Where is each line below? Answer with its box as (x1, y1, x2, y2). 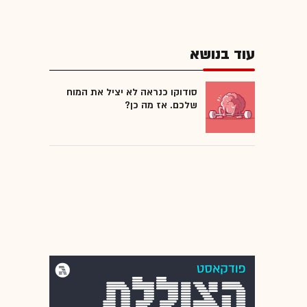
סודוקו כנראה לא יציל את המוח (66, 85, 197, 99)
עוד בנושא (190, 44, 255, 64)
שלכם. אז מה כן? (125, 98, 197, 112)
